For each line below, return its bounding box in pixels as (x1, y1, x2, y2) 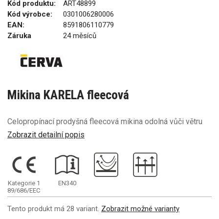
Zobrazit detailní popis (7, 130, 85, 139)
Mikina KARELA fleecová (7, 88, 129, 102)
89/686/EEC (7, 186, 40, 194)
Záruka (7, 31, 31, 40)
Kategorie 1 (7, 179, 40, 187)
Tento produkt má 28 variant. (7, 204, 101, 213)
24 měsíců (63, 31, 96, 40)
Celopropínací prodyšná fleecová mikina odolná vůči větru (7, 117, 202, 126)
